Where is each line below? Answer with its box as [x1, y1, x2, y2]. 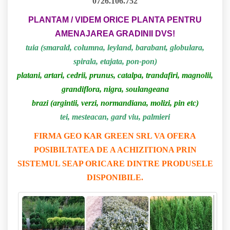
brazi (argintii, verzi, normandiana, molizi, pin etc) [31, 99, 199, 108]
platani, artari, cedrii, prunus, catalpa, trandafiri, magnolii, [17, 71, 213, 80]
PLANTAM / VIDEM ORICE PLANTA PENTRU [28, 15, 202, 25]
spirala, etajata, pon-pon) [73, 57, 157, 66]
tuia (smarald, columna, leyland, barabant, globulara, [26, 43, 204, 52]
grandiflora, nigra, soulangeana [61, 85, 169, 94]
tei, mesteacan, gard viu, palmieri [60, 112, 170, 122]
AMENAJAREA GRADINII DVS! [55, 29, 175, 39]
